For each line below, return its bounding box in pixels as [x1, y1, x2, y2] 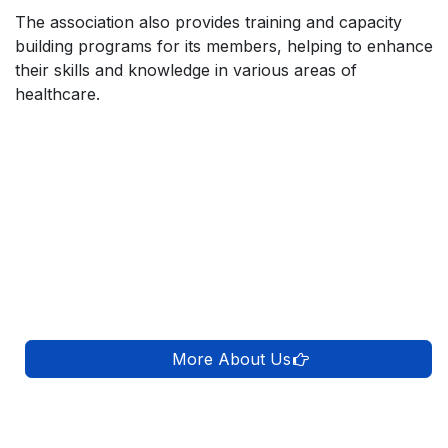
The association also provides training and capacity [15, 11, 402, 32]
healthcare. [15, 83, 100, 104]
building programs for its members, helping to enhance [15, 35, 433, 56]
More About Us [42, 348, 291, 369]
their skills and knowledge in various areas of [15, 59, 357, 80]
